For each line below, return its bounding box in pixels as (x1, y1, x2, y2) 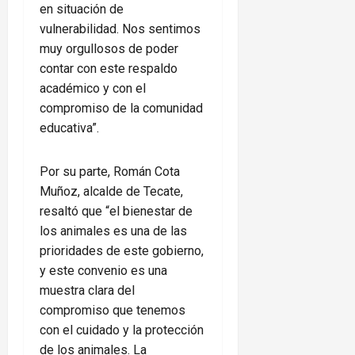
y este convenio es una (40, 263, 167, 279)
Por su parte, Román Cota (40, 164, 180, 180)
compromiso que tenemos (40, 303, 185, 319)
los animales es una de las (40, 223, 187, 239)
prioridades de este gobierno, (40, 243, 204, 259)
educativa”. (40, 120, 99, 136)
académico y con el (40, 81, 146, 97)
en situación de (40, 2, 124, 17)
